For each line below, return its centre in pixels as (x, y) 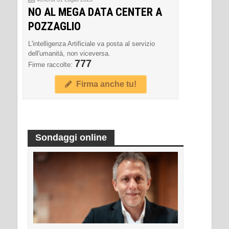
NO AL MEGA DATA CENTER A (95, 12)
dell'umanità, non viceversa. (69, 54)
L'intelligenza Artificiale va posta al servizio (91, 44)
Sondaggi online (71, 138)
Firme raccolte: (51, 65)
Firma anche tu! (104, 84)
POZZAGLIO (54, 27)
